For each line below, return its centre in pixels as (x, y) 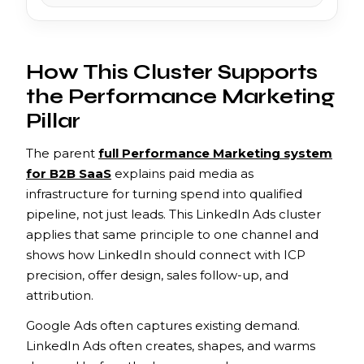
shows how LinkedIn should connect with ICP (166, 254)
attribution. (60, 295)
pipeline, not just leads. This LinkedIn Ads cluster (173, 214)
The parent (62, 153)
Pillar (53, 121)
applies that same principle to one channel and (172, 234)
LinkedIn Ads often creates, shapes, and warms (171, 345)
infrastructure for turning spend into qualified (164, 193)
